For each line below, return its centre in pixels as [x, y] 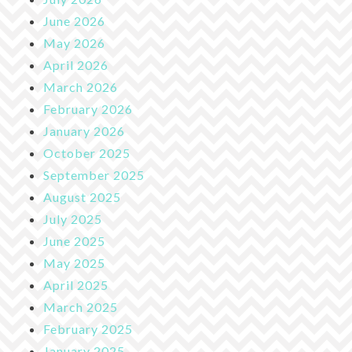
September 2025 [94, 174]
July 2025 [73, 218]
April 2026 [76, 64]
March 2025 [81, 306]
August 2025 [82, 196]
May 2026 [74, 42]
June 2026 [74, 20]
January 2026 [84, 130]
